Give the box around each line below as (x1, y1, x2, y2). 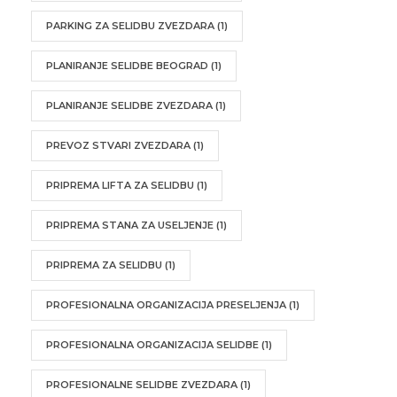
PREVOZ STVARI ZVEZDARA (46, 138, 191, 152)
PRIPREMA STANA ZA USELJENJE (46, 218, 214, 231)
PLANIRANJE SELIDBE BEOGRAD (46, 58, 208, 72)
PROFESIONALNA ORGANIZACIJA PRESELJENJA (46, 298, 286, 311)
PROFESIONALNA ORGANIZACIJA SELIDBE (46, 338, 259, 351)
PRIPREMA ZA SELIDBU (46, 258, 162, 271)
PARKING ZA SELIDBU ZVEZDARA (46, 19, 214, 32)
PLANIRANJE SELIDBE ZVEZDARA (46, 98, 213, 112)
